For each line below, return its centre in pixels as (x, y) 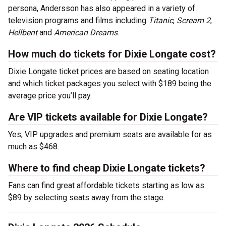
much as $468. (34, 147)
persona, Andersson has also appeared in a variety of (102, 8)
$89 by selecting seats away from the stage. (87, 197)
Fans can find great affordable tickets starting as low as (106, 185)
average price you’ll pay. (50, 96)
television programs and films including (77, 20)
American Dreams (86, 33)
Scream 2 (193, 20)
